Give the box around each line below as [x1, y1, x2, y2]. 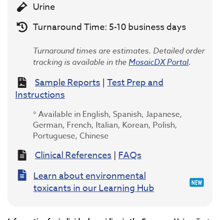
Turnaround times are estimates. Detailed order [33, 45, 205, 56]
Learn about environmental [33, 169, 146, 183]
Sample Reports [35, 76, 101, 90]
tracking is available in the [33, 56, 129, 68]
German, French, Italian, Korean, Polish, [33, 119, 177, 132]
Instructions [15, 88, 65, 102]
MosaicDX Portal [129, 56, 189, 68]
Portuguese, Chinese [33, 130, 109, 142]
